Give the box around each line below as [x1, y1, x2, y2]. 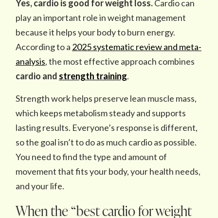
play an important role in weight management [16, 12, 186, 23]
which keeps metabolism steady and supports [16, 108, 186, 118]
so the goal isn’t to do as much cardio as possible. [16, 137, 197, 147]
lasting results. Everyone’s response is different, [16, 122, 198, 133]
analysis [16, 56, 45, 67]
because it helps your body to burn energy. [16, 27, 175, 37]
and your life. [16, 181, 64, 191]
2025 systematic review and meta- [72, 41, 201, 52]
